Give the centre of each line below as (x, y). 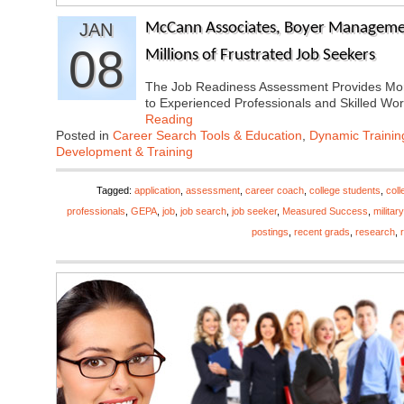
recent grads (322, 232)
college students (345, 190)
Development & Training (124, 151)
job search (203, 211)
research (375, 232)
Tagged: (115, 190)
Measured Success (325, 211)
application (157, 190)
